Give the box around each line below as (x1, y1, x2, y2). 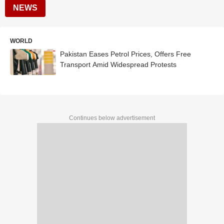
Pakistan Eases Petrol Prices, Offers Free (60, 50, 191, 58)
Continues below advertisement (69, 114, 155, 121)
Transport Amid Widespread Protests (60, 60, 176, 68)
